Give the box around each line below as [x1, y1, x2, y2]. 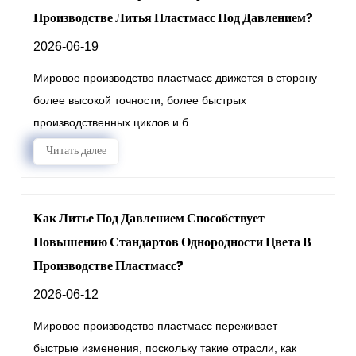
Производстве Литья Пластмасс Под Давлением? [33, 9, 314, 27]
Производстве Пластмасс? [33, 257, 184, 275]
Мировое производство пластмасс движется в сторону [33, 72, 318, 84]
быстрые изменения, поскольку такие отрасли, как [33, 342, 297, 354]
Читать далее [46, 142, 107, 158]
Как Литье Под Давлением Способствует [33, 209, 265, 227]
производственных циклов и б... [33, 116, 199, 129]
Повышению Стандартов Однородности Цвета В [33, 233, 312, 251]
